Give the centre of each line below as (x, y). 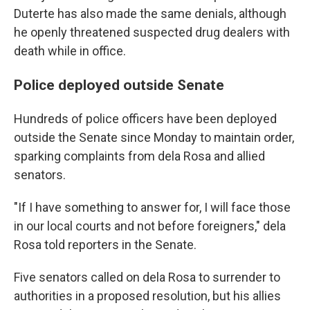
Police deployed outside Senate (119, 85)
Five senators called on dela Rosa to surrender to (147, 277)
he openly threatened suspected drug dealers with (152, 32)
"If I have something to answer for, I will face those (152, 207)
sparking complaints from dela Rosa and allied (139, 156)
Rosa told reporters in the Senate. (105, 245)
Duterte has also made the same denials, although (150, 13)
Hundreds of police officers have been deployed (145, 119)
